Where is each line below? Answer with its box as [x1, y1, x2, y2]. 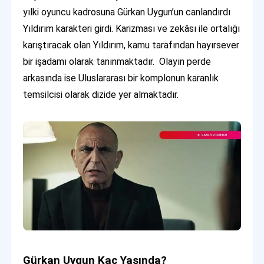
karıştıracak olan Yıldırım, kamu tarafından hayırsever [23, 39, 240, 51]
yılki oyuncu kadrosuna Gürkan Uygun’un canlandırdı [23, 6, 231, 18]
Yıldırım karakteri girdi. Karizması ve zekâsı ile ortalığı [23, 23, 240, 35]
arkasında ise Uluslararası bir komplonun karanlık [23, 72, 219, 84]
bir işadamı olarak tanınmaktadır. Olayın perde [23, 56, 212, 68]
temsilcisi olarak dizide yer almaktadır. [23, 89, 179, 101]
